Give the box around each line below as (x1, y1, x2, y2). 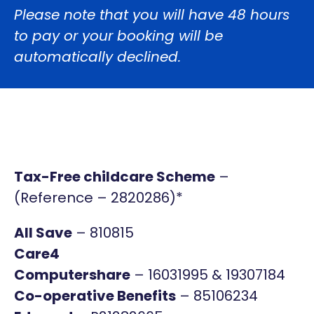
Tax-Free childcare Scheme (14, 167, 215, 186)
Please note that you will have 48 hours (14, 5, 289, 25)
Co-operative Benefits (14, 286, 176, 306)
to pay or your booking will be (14, 26, 223, 46)
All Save (14, 223, 72, 243)
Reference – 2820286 (20, 188, 170, 207)
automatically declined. (14, 47, 185, 67)
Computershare (14, 265, 130, 285)
